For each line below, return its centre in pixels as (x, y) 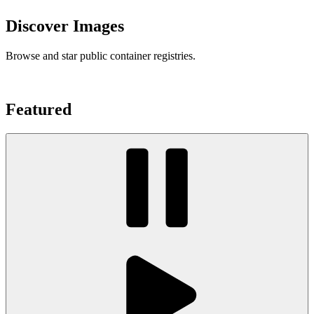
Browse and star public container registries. (101, 56)
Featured (39, 110)
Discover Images (65, 26)
